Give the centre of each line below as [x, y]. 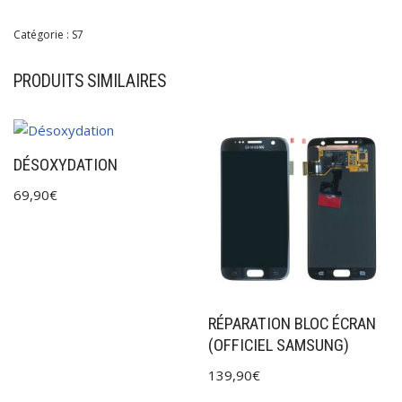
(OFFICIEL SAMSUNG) [279, 345]
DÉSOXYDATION [66, 165]
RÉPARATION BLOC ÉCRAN [293, 323]
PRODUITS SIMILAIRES [90, 81]
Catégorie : [43, 35]
